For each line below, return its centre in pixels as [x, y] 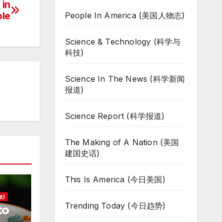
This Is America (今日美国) [115, 179]
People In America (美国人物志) [125, 15]
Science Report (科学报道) [115, 116]
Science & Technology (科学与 [123, 42]
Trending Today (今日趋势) [115, 206]
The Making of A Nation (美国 [122, 142]
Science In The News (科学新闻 [125, 79]
